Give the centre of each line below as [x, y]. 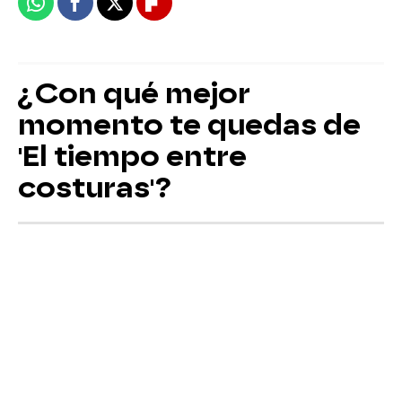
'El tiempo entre [132, 156]
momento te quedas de [189, 124]
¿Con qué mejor [134, 93]
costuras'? [95, 187]
